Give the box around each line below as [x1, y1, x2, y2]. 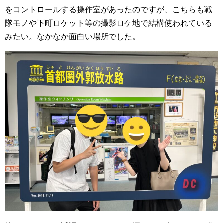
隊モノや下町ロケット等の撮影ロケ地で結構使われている [5, 18, 212, 27]
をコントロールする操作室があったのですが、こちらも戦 [5, 5, 212, 14]
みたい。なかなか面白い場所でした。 [5, 32, 140, 41]
